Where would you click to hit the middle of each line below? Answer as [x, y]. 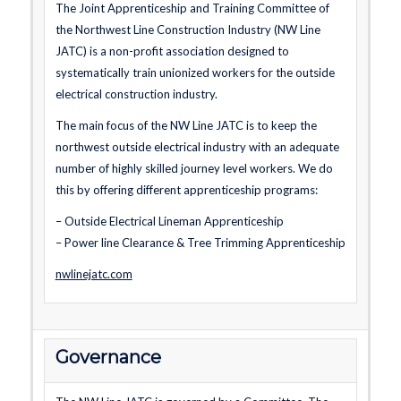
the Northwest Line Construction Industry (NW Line [188, 30]
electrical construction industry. [136, 94]
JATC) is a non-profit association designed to [172, 51]
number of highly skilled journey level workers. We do [194, 169]
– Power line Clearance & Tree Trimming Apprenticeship [200, 243]
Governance [108, 357]
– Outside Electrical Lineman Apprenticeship [169, 222]
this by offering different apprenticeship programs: [186, 190]
